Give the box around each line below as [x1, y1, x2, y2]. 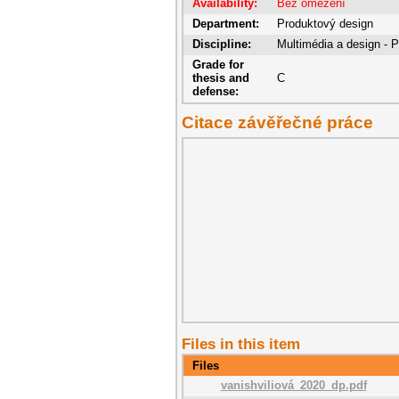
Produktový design [277, 17, 373, 30]
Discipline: [192, 37, 251, 51]
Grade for [192, 58, 244, 71]
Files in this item [182, 335, 300, 353]
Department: [192, 17, 259, 30]
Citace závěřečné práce [182, 113, 373, 132]
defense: [192, 85, 239, 98]
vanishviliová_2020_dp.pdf [220, 378, 367, 392]
